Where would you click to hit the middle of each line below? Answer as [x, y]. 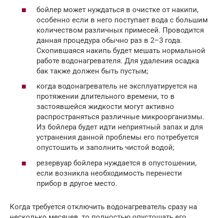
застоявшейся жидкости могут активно [105, 107]
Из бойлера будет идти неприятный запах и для [120, 127]
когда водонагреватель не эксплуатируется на [117, 86]
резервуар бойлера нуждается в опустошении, [117, 163]
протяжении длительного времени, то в [106, 97]
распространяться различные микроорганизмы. [120, 117]
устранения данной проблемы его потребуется [118, 137]
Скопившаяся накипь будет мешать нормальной [121, 50]
